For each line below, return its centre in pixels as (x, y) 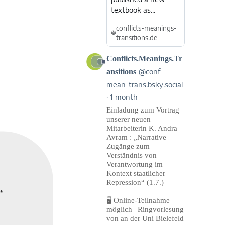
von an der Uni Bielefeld (145, 218)
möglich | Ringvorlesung (145, 209)
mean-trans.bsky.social (144, 85)
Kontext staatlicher (136, 173)
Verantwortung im (134, 164)
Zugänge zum (128, 146)
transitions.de (136, 37)
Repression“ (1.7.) (135, 182)
